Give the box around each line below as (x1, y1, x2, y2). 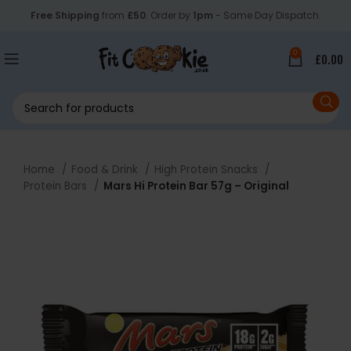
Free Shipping (30, 9, 100, 22)
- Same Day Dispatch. (212, 9, 321, 22)
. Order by (145, 9, 193, 22)
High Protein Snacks (154, 162, 261, 177)
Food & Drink (71, 162, 141, 177)
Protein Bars (24, 179, 90, 194)
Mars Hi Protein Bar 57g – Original (103, 179, 289, 194)
